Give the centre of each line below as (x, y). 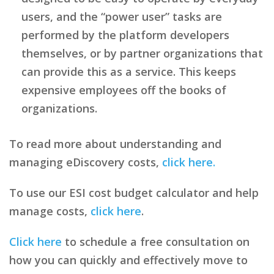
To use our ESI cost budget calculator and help (134, 192)
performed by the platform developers (125, 35)
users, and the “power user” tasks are (122, 16)
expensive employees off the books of (124, 90)
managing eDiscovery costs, (86, 162)
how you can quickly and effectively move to (128, 260)
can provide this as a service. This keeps (129, 71)
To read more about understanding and (115, 143)
